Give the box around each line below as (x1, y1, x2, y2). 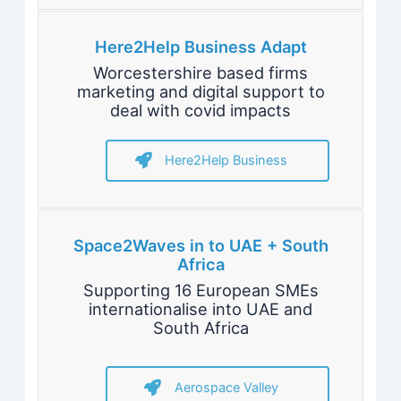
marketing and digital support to (76, 81, 325, 101)
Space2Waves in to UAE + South (73, 235, 328, 256)
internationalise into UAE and (89, 298, 312, 319)
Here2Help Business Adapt (94, 37, 307, 57)
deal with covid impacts (110, 99, 291, 120)
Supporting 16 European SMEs (82, 279, 319, 300)
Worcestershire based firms (93, 62, 308, 82)
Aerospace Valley (174, 379, 278, 396)
